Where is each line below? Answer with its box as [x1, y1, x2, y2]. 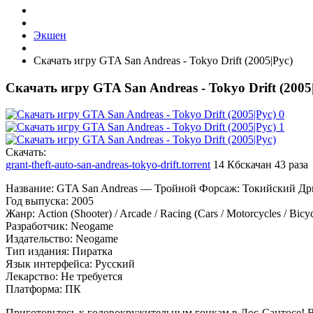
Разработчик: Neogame [6, 220, 113, 233]
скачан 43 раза [240, 159, 308, 171]
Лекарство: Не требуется [6, 270, 122, 283]
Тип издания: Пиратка [6, 245, 112, 258]
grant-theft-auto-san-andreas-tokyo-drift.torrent [6, 159, 210, 171]
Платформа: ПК [6, 283, 81, 296]
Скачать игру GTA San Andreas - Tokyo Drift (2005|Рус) [34, 54, 293, 66]
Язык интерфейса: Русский [6, 258, 135, 270]
